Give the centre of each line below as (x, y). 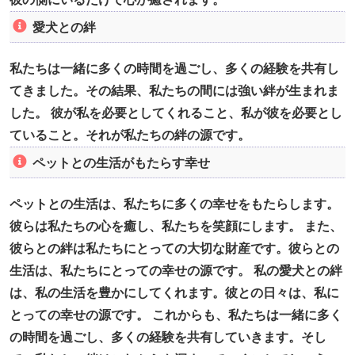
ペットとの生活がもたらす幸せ (121, 162)
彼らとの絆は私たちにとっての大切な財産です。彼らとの (174, 249)
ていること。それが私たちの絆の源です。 (130, 136)
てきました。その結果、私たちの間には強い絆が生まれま (174, 91)
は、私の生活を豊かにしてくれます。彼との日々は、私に (174, 293)
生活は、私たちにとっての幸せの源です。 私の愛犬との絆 (176, 271)
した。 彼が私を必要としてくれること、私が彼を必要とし (176, 113)
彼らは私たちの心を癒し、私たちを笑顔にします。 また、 (176, 227)
